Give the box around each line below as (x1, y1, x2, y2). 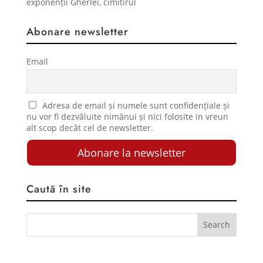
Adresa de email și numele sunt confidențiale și (40, 99, 230, 111)
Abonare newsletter (26, 24, 129, 40)
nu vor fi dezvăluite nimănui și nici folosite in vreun (26, 110, 228, 122)
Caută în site (26, 181, 92, 197)
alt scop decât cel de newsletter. (26, 122, 153, 133)
